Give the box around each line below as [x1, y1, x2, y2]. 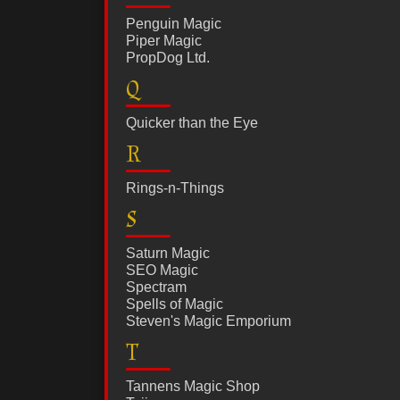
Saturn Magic [126, 246, 210, 262]
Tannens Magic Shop [126, 379, 260, 395]
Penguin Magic [126, 16, 221, 32]
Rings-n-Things [126, 180, 224, 196]
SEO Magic [126, 262, 198, 279]
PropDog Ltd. [126, 50, 210, 66]
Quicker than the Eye [126, 115, 258, 131]
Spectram [126, 279, 187, 296]
